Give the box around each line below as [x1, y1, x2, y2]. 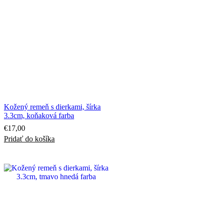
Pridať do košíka [4, 134, 55, 143]
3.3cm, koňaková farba [4, 111, 74, 120]
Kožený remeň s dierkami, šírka [4, 102, 101, 111]
